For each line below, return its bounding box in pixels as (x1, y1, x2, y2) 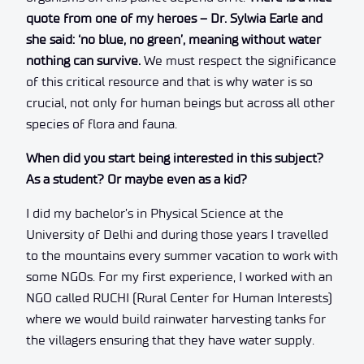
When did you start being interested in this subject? (26, 149, 323, 166)
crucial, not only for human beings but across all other (26, 94, 335, 110)
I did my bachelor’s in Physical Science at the (26, 205, 284, 221)
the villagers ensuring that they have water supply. (26, 331, 314, 348)
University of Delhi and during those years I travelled (26, 226, 328, 242)
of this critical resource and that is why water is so (26, 73, 313, 89)
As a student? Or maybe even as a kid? (26, 171, 247, 187)
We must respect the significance (144, 52, 336, 68)
